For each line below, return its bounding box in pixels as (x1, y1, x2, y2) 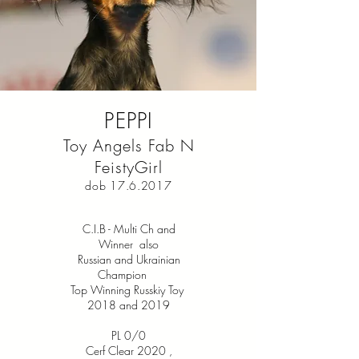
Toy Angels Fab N (63, 135, 195, 156)
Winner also (99, 236, 159, 252)
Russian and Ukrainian (77, 252, 180, 267)
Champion (98, 267, 159, 282)
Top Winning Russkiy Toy (71, 282, 187, 297)
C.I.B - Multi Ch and (82, 221, 175, 236)
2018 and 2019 (87, 297, 170, 313)
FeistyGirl (95, 156, 163, 178)
